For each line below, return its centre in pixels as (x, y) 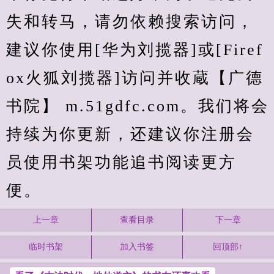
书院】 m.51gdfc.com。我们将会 (138, 106)
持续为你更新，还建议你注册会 (130, 134)
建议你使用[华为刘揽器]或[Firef (135, 50)
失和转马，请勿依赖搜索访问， (130, 22)
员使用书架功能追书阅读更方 (121, 162)
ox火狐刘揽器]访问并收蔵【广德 (135, 78)
